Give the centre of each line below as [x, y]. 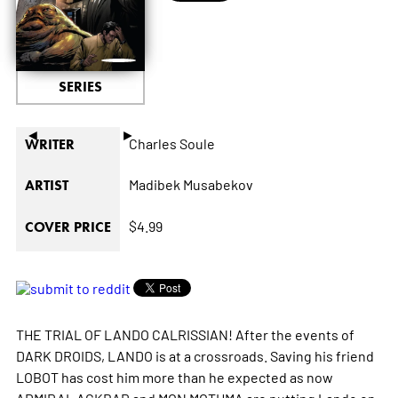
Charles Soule [171, 143]
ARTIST [46, 185]
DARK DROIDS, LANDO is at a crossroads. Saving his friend [195, 355]
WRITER [49, 144]
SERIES [80, 86]
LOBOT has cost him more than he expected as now [174, 376]
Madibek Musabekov [191, 183]
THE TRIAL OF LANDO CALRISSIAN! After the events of [185, 334]
